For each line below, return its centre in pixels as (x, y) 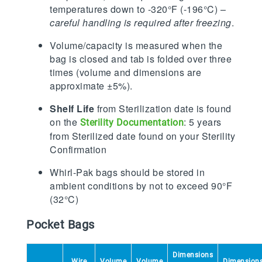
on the (65, 122)
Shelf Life (72, 109)
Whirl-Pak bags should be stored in (127, 173)
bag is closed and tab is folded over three (141, 59)
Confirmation (78, 150)
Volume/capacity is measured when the (136, 46)
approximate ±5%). (91, 86)
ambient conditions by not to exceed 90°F (141, 186)
